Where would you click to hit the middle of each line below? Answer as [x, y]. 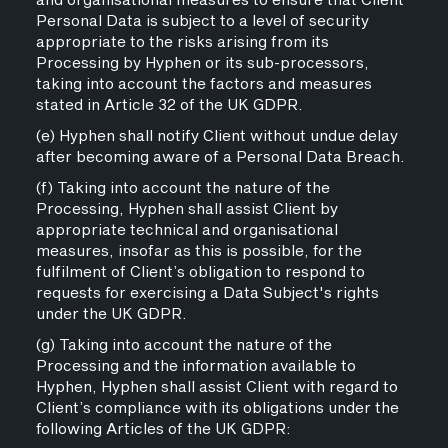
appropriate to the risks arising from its [182, 42]
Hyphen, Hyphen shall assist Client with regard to [216, 387]
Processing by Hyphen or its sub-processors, [202, 63]
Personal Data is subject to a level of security [202, 21]
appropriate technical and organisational [186, 230]
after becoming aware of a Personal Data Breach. [220, 157]
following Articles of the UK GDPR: [163, 429]
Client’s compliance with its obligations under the [217, 408]
